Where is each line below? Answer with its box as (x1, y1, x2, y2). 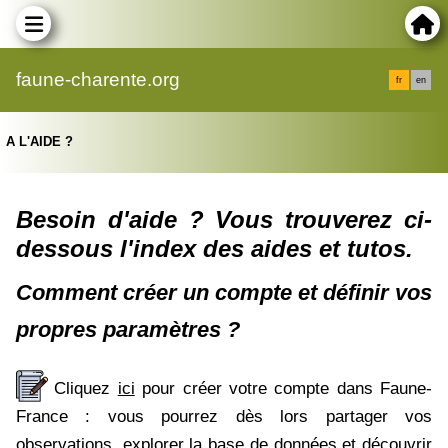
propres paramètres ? (16, 316, 240, 342)
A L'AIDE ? (6, 134, 74, 149)
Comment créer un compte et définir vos (16, 279, 432, 305)
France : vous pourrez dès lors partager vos (16, 407, 432, 427)
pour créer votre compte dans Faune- (134, 379, 432, 399)
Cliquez (54, 379, 118, 399)
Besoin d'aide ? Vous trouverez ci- (16, 205, 432, 233)
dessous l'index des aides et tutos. (16, 234, 413, 262)
